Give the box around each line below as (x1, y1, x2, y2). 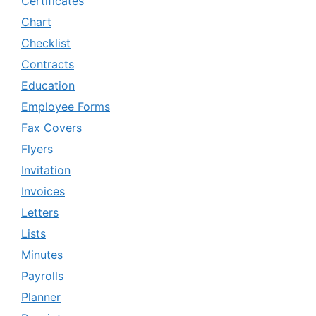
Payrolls (21, 268, 63, 283)
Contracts (21, 56, 74, 71)
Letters (21, 205, 59, 219)
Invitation (21, 162, 71, 177)
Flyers (21, 141, 53, 156)
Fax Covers (21, 120, 82, 135)
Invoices (21, 183, 65, 198)
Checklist (21, 35, 71, 50)
